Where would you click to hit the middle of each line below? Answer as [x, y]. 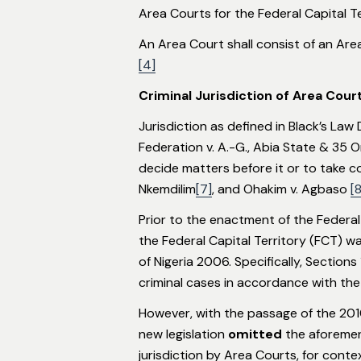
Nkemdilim [167, 189]
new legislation [183, 334]
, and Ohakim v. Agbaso [281, 189]
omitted [255, 334]
